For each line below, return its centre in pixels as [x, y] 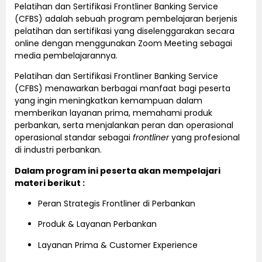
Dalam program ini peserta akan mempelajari [118, 170]
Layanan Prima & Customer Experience [118, 245]
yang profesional [204, 138]
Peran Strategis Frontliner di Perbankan [117, 203]
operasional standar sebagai [74, 138]
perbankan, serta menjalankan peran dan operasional [124, 125]
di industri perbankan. [58, 150]
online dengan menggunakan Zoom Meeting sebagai [123, 43]
